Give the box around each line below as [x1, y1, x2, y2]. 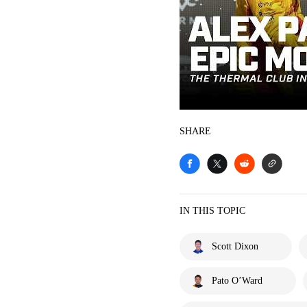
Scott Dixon [212, 241, 258, 251]
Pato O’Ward [212, 275, 262, 286]
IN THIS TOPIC [180, 205, 245, 216]
